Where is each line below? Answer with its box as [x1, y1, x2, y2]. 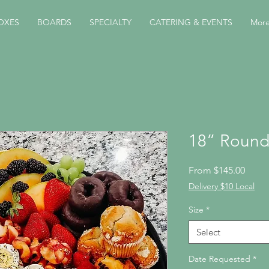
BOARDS [37, 17, 72, 28]
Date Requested [189, 253, 250, 265]
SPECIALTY [89, 17, 132, 28]
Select [196, 226, 220, 238]
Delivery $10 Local [189, 181, 255, 192]
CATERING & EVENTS [150, 17, 233, 28]
